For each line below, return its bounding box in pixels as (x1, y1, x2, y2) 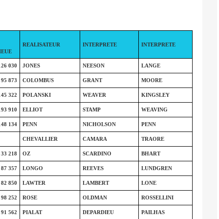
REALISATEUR (22, 42, 60, 47)
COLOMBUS (22, 77, 54, 83)
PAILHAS (141, 209, 165, 215)
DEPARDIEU (82, 209, 114, 215)
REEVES (82, 165, 104, 171)
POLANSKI (22, 92, 51, 98)
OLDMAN (82, 195, 107, 200)
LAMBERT (82, 180, 109, 186)
